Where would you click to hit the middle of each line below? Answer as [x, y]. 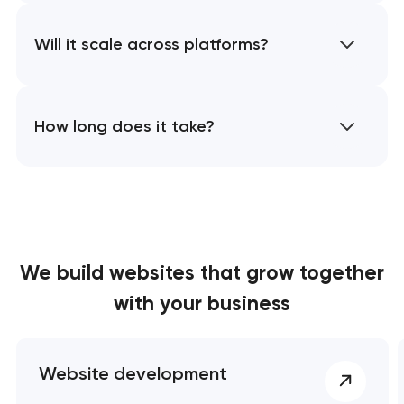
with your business [202, 304]
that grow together [292, 273]
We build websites [110, 273]
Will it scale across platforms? [151, 45]
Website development [133, 373]
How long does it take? [124, 126]
